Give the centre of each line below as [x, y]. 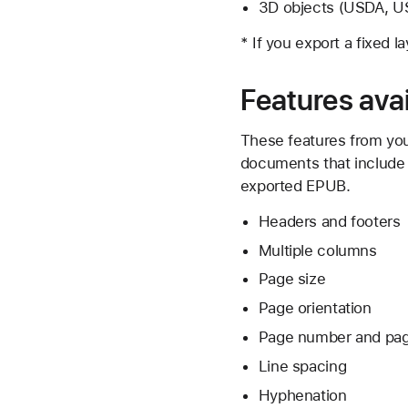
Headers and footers [329, 221]
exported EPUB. [295, 185]
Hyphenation [302, 395]
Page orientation [315, 308]
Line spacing [302, 366]
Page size [292, 279]
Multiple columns [317, 250]
